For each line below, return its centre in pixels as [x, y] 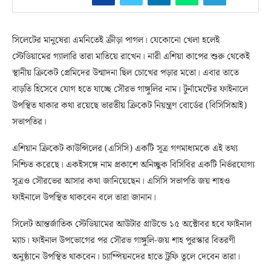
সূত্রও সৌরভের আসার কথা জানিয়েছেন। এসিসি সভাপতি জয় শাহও [121, 182]
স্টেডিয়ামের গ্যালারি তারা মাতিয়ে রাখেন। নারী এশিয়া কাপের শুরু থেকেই [131, 57]
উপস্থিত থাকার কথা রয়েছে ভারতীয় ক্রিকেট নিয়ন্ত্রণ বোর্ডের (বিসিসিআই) [129, 106]
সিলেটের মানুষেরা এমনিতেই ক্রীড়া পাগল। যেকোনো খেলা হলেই [116, 41]
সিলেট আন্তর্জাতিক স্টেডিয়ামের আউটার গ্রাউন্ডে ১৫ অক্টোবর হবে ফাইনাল [132, 225]
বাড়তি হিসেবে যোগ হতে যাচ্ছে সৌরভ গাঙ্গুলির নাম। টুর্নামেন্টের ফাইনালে [130, 90]
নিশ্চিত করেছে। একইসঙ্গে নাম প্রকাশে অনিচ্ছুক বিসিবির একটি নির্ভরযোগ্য [133, 165]
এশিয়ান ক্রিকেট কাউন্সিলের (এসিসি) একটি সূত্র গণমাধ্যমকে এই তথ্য [125, 149]
